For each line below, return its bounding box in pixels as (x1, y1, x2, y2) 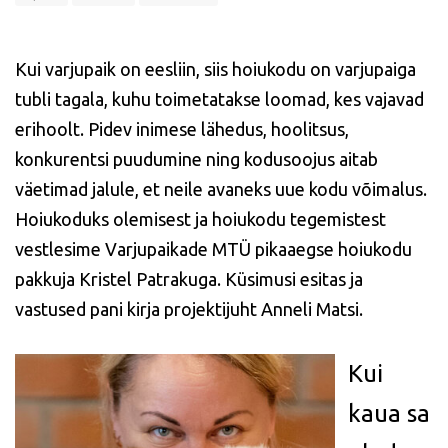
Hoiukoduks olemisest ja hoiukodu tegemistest (15, 209, 386, 229)
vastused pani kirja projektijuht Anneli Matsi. (15, 299, 363, 319)
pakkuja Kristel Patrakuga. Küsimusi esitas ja (15, 269, 363, 289)
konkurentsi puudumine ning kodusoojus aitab (15, 149, 378, 169)
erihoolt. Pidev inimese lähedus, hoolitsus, (15, 119, 349, 139)
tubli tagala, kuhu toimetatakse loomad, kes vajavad (15, 89, 424, 109)
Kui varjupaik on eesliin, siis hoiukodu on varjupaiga (15, 59, 416, 79)
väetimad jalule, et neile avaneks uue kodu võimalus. (15, 179, 427, 199)
